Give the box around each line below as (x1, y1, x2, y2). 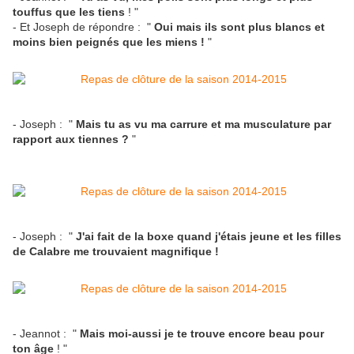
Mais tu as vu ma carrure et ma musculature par (76, 118, 331, 131)
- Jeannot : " (13, 327, 80, 341)
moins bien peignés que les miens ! (13, 36, 208, 49)
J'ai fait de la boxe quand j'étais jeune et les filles (76, 230, 341, 243)
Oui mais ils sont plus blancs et (154, 21, 325, 34)
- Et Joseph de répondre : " (13, 21, 154, 34)
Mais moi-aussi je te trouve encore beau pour (80, 327, 324, 341)
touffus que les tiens (13, 6, 128, 19)
